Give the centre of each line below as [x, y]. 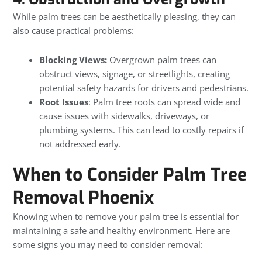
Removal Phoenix [83, 198]
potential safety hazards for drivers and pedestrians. [144, 87]
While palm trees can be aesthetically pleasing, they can [124, 16]
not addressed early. [80, 144]
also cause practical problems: [73, 30]
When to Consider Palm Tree [130, 175]
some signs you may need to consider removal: [108, 245]
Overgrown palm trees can [162, 59]
